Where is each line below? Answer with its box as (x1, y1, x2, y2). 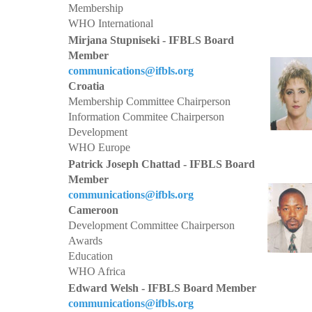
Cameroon (68, 204, 118, 216)
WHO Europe (68, 141, 130, 153)
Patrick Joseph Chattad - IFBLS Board (68, 158, 255, 170)
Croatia (68, 80, 104, 92)
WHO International (68, 17, 153, 29)
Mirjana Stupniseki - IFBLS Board (68, 34, 234, 46)
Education (68, 250, 113, 262)
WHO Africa (68, 265, 125, 277)
